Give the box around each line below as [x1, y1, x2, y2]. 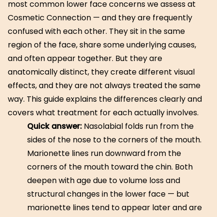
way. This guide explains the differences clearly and [8, 93, 202, 105]
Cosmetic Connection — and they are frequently [8, 12, 192, 23]
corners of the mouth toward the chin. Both [27, 161, 193, 172]
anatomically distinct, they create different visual [8, 66, 195, 77]
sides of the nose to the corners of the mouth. [27, 134, 201, 145]
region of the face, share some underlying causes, [8, 39, 196, 50]
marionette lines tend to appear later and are [27, 202, 202, 213]
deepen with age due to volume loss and [27, 175, 180, 186]
